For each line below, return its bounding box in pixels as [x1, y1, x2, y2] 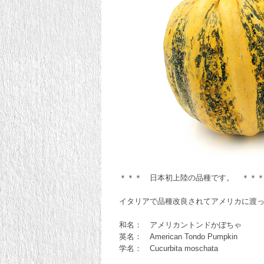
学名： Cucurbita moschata [119, 243, 218, 253]
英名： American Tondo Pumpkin [119, 232, 237, 241]
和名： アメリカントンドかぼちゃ [119, 220, 242, 229]
